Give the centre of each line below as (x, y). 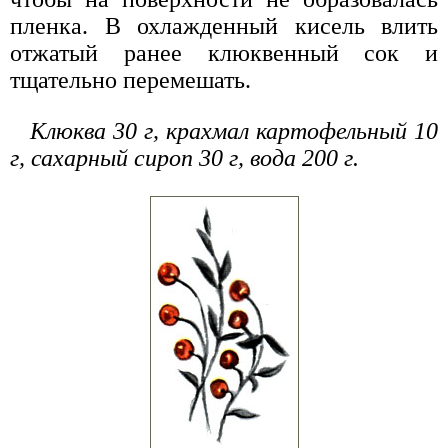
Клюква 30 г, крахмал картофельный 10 (234, 130)
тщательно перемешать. (130, 79)
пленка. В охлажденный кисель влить (224, 25)
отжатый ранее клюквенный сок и (224, 52)
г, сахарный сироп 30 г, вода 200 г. (184, 157)
